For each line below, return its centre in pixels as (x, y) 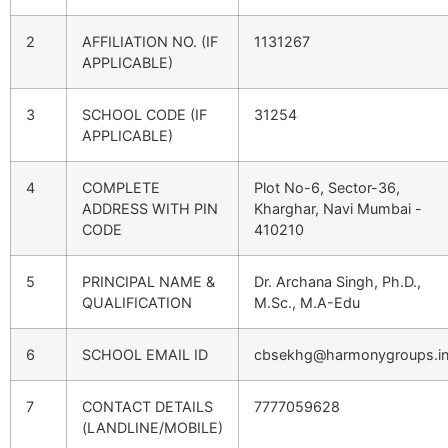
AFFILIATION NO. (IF (150, 42)
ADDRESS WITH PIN (150, 209)
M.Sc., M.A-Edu (307, 303)
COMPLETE (121, 188)
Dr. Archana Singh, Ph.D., (337, 282)
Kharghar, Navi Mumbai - (338, 209)
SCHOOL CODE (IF (144, 115)
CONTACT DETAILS (147, 407)
